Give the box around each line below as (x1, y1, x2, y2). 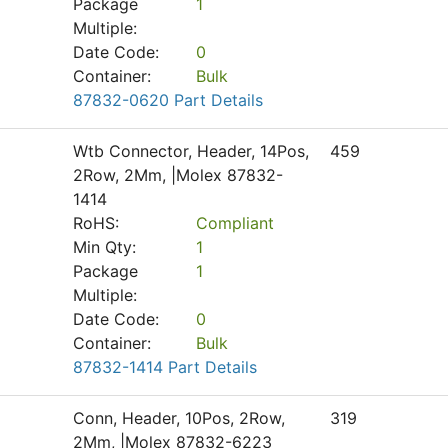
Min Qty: (73, 237, 136, 257)
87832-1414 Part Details (73, 357, 257, 377)
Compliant (195, 213, 274, 233)
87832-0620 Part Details (73, 90, 263, 110)
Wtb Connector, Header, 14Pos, (73, 141, 309, 161)
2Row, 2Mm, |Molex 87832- (73, 165, 283, 185)
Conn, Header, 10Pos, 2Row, (73, 408, 285, 428)
